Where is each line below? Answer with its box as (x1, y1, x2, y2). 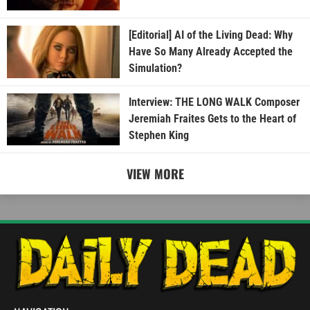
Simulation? (128, 61, 182, 75)
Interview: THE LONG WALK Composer (128, 95, 300, 109)
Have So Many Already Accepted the (128, 44, 293, 58)
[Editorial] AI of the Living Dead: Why (128, 28, 293, 42)
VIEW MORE (126, 164, 184, 183)
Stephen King (128, 129, 189, 143)
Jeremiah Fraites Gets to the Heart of (128, 112, 296, 126)
